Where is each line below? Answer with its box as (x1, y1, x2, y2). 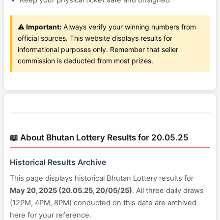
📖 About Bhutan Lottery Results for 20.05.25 (10, 133, 189, 142)
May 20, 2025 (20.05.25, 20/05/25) (10, 186, 132, 195)
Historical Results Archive (10, 158, 106, 167)
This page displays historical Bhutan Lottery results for (10, 174, 193, 183)
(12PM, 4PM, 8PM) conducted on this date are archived (10, 198, 196, 207)
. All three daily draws (132, 186, 204, 195)
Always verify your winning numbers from (61, 23, 196, 31)
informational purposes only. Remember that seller (18, 45, 178, 54)
